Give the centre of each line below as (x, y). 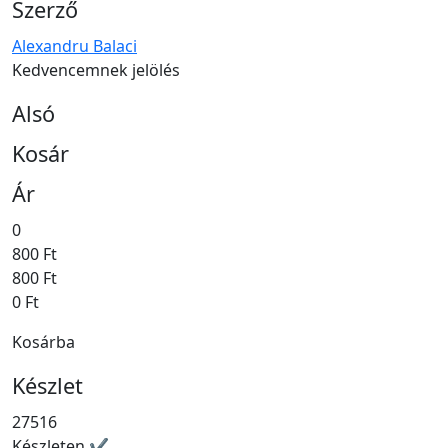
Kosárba (43, 342)
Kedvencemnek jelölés (96, 70)
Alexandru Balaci (74, 46)
